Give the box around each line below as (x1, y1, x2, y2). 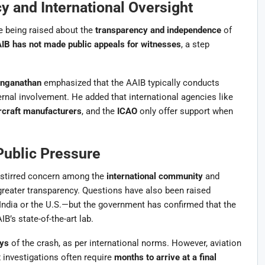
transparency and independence (95, 24, 221, 35)
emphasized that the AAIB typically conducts (41, 77, 219, 88)
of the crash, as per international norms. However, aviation (8, 237, 241, 248)
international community (106, 170, 203, 182)
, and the (81, 105, 117, 117)
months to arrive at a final (114, 251, 216, 263)
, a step (180, 38, 209, 50)
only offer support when (137, 105, 233, 117)
